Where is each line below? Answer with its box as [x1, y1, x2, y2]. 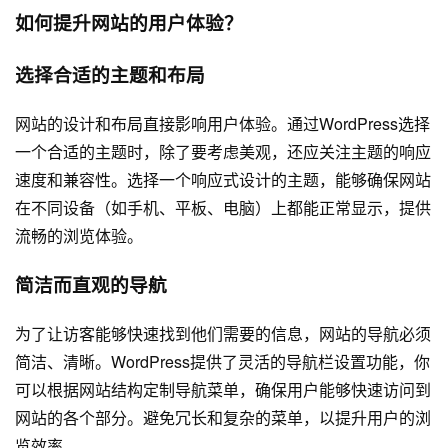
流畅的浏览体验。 [15, 223, 143, 247]
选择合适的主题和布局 [15, 60, 205, 88]
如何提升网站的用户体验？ [15, 9, 243, 37]
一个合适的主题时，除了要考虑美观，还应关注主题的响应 [15, 139, 431, 163]
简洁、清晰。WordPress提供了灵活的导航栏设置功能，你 [15, 350, 430, 374]
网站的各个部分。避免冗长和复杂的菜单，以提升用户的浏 [15, 406, 431, 430]
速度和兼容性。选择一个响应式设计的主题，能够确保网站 [15, 167, 431, 191]
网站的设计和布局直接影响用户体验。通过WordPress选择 [15, 111, 430, 135]
